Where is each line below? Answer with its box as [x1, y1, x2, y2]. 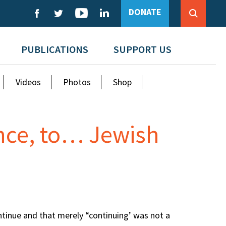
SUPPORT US [113, 43, 172, 55]
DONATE [129, 6, 161, 18]
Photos [63, 76, 91, 88]
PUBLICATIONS [21, 43, 88, 55]
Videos [16, 76, 41, 88]
